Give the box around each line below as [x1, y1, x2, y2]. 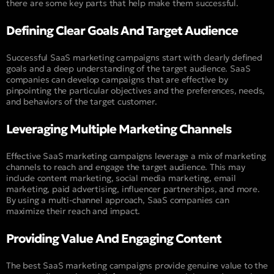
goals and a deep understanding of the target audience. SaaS [6, 62, 251, 74]
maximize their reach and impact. [6, 205, 141, 217]
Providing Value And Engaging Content [6, 230, 221, 246]
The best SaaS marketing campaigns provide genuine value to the [6, 259, 268, 271]
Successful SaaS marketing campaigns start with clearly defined [6, 51, 262, 63]
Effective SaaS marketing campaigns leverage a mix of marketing [6, 150, 266, 161]
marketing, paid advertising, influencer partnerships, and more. [6, 183, 260, 194]
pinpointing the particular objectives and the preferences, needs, [6, 84, 265, 96]
